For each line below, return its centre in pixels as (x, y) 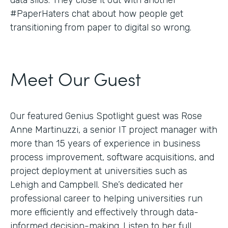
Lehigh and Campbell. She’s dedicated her (97, 184)
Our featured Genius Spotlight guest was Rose (106, 116)
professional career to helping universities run (106, 198)
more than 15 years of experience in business (105, 143)
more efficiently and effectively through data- (104, 212)
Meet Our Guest (76, 78)
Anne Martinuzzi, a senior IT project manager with (114, 130)
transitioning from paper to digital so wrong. (101, 27)
